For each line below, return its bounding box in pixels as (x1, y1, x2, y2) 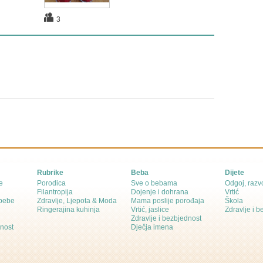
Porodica (37, 179, 66, 187)
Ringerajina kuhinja (37, 205, 100, 214)
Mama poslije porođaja (131, 197, 204, 205)
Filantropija (37, 188, 73, 196)
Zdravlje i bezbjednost (131, 214, 201, 222)
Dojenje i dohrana (131, 188, 188, 196)
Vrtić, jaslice (131, 205, 169, 214)
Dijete (225, 168, 244, 177)
